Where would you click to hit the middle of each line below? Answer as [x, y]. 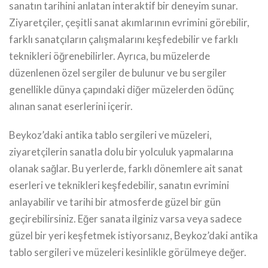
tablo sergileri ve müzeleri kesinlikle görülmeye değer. [128, 252]
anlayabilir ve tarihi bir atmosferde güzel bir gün [115, 202]
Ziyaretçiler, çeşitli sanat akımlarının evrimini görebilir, [129, 22]
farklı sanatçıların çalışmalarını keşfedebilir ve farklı [124, 39]
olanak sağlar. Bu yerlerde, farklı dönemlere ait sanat [126, 168]
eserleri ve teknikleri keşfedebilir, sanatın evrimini [119, 185]
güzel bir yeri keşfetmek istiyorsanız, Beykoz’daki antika [133, 235]
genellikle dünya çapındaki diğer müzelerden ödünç [121, 89]
